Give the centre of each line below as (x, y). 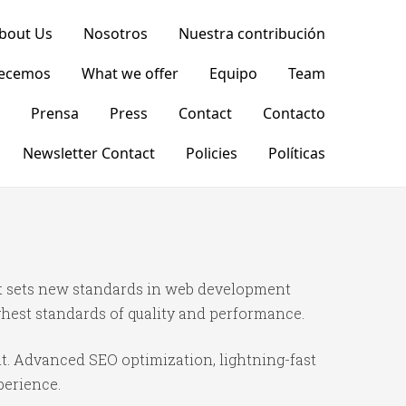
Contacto (294, 113)
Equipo (233, 73)
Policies (211, 153)
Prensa (54, 113)
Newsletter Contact (88, 153)
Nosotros (115, 34)
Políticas (296, 153)
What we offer (130, 73)
